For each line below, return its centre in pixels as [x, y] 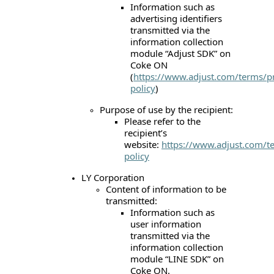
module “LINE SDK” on [177, 258]
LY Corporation [113, 177]
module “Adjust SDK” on [180, 53]
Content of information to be [166, 189]
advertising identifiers [176, 18]
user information [166, 224]
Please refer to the [162, 121]
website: [143, 144]
